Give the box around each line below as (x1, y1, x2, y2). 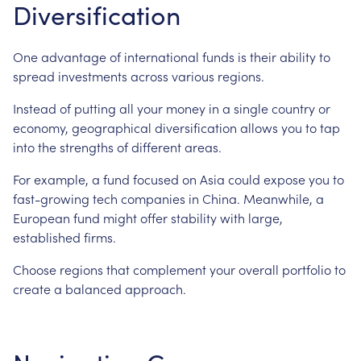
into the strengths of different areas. (13, 138, 222, 156)
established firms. (13, 228, 116, 246)
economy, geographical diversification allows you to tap (13, 118, 340, 136)
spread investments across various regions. (13, 67, 264, 85)
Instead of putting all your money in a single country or (13, 99, 330, 117)
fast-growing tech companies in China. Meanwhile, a (13, 189, 324, 207)
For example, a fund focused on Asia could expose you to (13, 170, 344, 188)
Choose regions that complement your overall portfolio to (13, 260, 346, 278)
